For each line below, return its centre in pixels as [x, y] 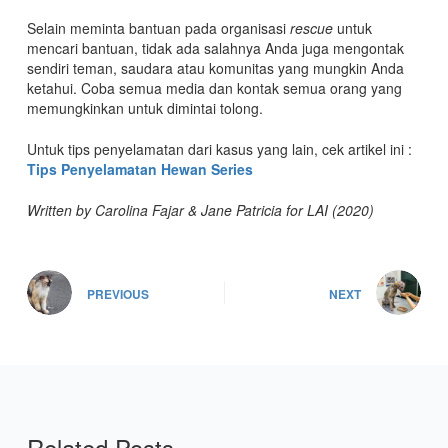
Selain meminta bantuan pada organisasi [158, 28]
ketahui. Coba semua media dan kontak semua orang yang [214, 88]
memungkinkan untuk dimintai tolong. [144, 108]
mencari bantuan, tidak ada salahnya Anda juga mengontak [215, 48]
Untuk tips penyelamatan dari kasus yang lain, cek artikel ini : [219, 149]
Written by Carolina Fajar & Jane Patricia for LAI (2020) [200, 210]
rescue [311, 28]
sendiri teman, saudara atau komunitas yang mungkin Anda [215, 68]
